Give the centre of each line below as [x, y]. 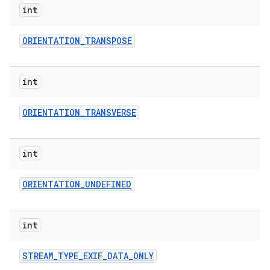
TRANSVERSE [111, 112]
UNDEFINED [108, 184]
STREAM [38, 256]
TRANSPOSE [108, 41]
